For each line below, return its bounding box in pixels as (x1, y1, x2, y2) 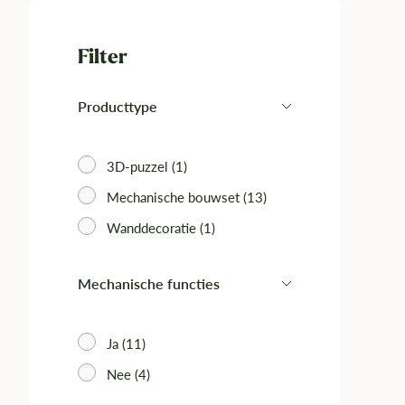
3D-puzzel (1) (107, 158, 187, 174)
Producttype (78, 98, 157, 115)
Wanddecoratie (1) (107, 220, 215, 236)
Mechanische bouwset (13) (107, 189, 267, 205)
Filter (78, 46, 127, 68)
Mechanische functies (78, 275, 220, 292)
